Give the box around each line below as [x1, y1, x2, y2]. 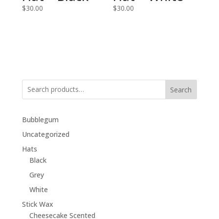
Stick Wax [22, 199, 53, 209]
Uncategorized [22, 129, 69, 139]
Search [170, 85, 192, 94]
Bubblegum [22, 114, 59, 124]
